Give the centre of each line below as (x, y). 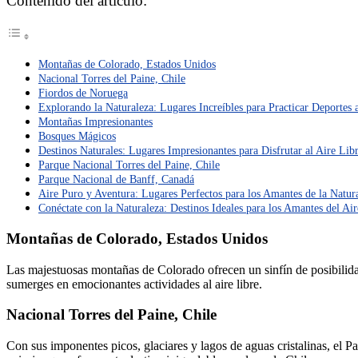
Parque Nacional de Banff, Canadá (116, 179)
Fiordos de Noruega (83, 93)
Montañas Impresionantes (95, 122)
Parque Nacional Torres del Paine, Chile (129, 165)
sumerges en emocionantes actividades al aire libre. (134, 284)
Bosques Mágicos (77, 136)
